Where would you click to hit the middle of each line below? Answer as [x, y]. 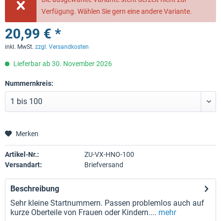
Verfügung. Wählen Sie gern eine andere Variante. [117, 11]
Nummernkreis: [29, 83]
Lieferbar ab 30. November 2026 [62, 64]
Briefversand [104, 165]
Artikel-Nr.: [22, 154]
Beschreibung [35, 189]
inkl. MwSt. [20, 47]
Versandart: [23, 165]
